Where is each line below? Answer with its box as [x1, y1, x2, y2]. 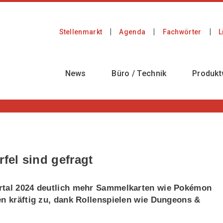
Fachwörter [162, 28, 202, 36]
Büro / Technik [111, 69, 167, 78]
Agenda [119, 28, 146, 36]
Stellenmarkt [59, 28, 103, 36]
